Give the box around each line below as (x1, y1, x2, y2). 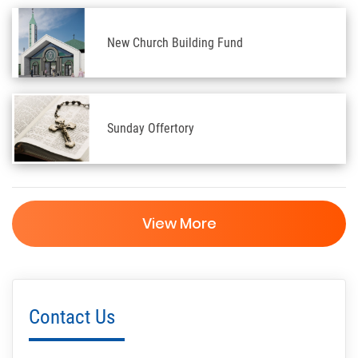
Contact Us (29, 305, 115, 329)
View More (141, 213, 217, 234)
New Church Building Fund (107, 34, 243, 50)
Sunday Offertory (107, 121, 194, 137)
